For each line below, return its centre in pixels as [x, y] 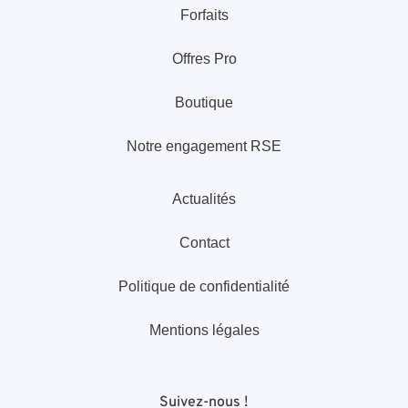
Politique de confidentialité [204, 286]
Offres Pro [204, 58]
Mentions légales [204, 330]
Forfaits [204, 15]
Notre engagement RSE [204, 146]
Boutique [204, 102]
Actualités [204, 199]
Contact [204, 242]
